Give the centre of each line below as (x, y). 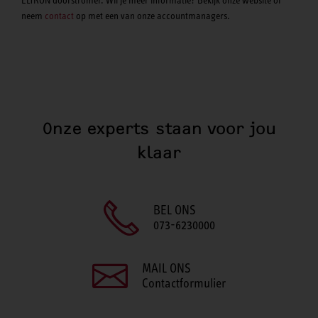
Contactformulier (184, 284)
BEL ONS (174, 210)
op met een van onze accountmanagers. (153, 15)
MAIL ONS (166, 269)
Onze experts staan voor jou (159, 129)
